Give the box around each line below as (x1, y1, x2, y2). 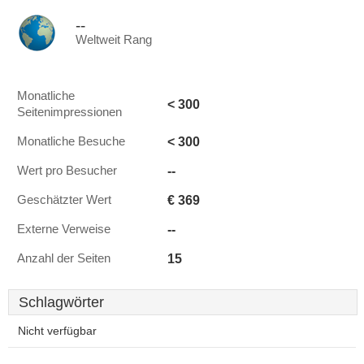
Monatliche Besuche (17, 135, 125, 148)
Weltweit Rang (76, 33, 152, 46)
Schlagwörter (19, 294, 104, 310)
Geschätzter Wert (17, 193, 111, 206)
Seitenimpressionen (17, 106, 122, 119)
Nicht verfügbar (18, 325, 97, 337)
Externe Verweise (17, 223, 110, 236)
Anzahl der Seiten (17, 252, 110, 265)
